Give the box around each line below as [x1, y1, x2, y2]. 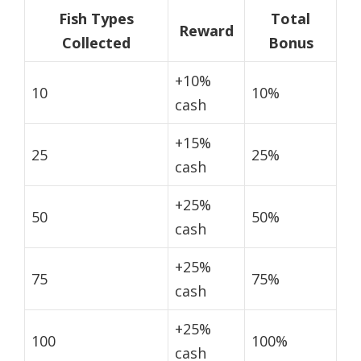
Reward [179, 21, 234, 41]
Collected [62, 33, 131, 53]
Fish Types [59, 9, 134, 29]
